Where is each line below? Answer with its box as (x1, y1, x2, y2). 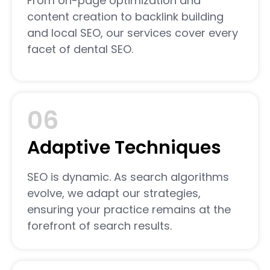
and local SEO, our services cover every (27, 25, 238, 40)
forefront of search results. (27, 218, 172, 234)
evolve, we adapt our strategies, (27, 186, 201, 201)
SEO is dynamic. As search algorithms (27, 169, 229, 185)
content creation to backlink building (27, 8, 224, 24)
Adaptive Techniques (27, 135, 221, 161)
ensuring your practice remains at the (27, 202, 231, 218)
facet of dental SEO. (27, 41, 133, 57)
